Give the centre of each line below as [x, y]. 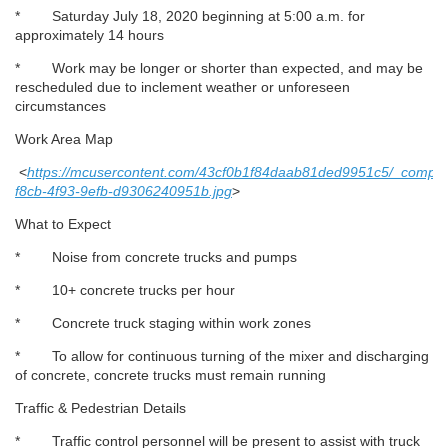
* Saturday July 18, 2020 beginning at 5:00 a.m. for [190, 16]
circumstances [60, 106]
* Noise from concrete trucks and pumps [156, 257]
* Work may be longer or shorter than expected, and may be [219, 68]
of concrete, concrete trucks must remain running [170, 375]
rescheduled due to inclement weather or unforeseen [182, 87]
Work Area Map [64, 139]
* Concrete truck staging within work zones [163, 323]
